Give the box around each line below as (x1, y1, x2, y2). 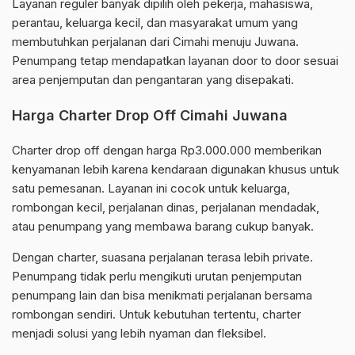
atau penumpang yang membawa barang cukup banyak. (12, 219, 314, 235)
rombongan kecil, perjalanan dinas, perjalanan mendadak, (12, 200, 319, 216)
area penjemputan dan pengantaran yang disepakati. (12, 72, 294, 88)
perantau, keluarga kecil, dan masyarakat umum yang (12, 15, 298, 31)
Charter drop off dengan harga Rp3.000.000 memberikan (12, 143, 322, 158)
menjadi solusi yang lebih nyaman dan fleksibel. (12, 326, 266, 342)
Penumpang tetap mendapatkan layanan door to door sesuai (12, 53, 338, 69)
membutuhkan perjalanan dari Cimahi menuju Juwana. (12, 34, 299, 50)
